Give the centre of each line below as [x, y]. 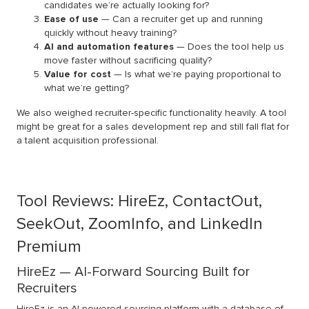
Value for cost [78, 74]
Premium [49, 247]
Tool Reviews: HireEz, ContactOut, [139, 201]
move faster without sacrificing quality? [128, 61]
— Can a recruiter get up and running [181, 19]
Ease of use [71, 19]
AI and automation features [109, 47]
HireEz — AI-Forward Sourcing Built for [133, 272]
